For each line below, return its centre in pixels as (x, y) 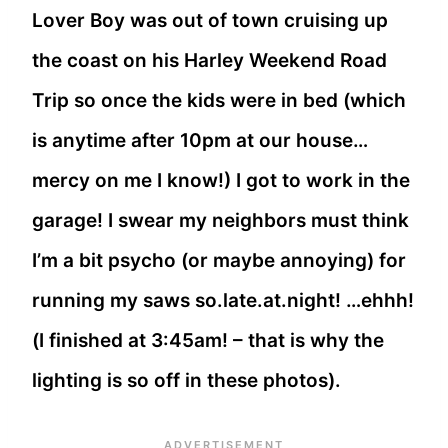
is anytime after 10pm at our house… (200, 141)
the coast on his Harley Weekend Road (209, 61)
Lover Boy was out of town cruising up (210, 21)
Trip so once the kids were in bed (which (219, 101)
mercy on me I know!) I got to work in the (221, 181)
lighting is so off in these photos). (186, 381)
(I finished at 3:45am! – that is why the (208, 341)
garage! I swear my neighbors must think (220, 221)
